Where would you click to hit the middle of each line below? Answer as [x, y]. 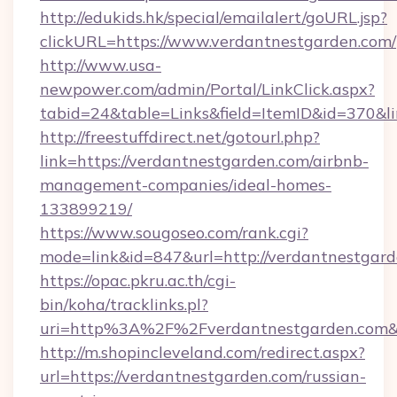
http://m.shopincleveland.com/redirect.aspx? [202, 352]
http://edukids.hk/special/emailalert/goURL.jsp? [214, 17]
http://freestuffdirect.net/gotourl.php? [180, 137]
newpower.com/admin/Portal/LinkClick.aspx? [207, 89]
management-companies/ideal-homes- [186, 185]
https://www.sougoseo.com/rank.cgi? [174, 233]
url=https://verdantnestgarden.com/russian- [203, 376]
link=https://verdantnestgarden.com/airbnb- [204, 161]
